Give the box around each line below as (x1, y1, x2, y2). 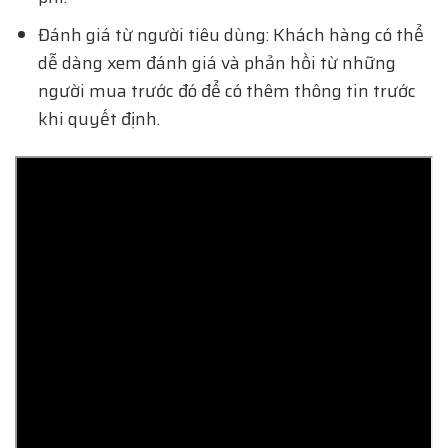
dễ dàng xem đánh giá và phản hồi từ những (37, 49, 396, 78)
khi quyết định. (37, 105, 160, 134)
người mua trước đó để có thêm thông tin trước (37, 77, 416, 106)
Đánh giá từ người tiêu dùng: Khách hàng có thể (37, 21, 424, 50)
